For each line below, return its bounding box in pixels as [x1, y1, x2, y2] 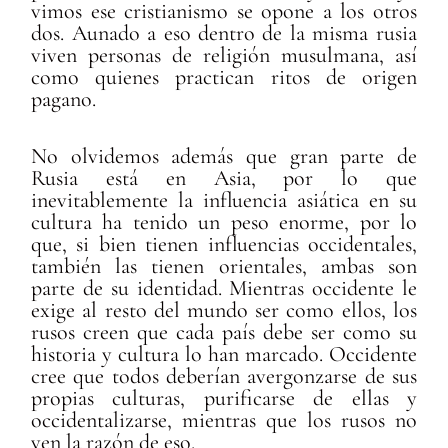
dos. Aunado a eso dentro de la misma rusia [31, 19, 417, 46]
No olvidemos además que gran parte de [31, 142, 417, 169]
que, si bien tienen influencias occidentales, [31, 230, 417, 257]
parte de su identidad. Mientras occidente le [31, 274, 417, 301]
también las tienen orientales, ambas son [31, 252, 417, 279]
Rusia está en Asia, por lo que [31, 164, 417, 191]
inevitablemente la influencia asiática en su [31, 186, 417, 213]
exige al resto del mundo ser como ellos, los [31, 296, 417, 323]
